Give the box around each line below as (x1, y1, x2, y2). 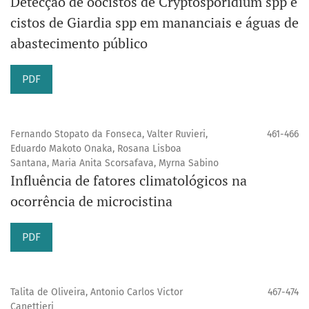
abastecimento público (10, 34, 148, 53)
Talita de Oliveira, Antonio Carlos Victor (10, 286, 183, 299)
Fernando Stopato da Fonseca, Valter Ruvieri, (10, 128, 208, 141)
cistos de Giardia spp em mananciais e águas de (10, 13, 299, 32)
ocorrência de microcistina (10, 192, 172, 211)
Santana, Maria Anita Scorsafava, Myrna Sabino (10, 157, 219, 170)
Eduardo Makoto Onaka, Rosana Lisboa (10, 143, 181, 155)
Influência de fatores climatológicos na (10, 171, 247, 190)
